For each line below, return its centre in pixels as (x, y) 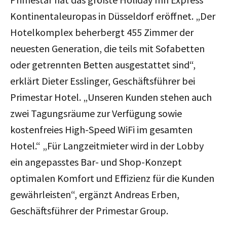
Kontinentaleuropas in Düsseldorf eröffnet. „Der (113, 16)
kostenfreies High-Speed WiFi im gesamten (101, 129)
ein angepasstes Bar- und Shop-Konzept (96, 162)
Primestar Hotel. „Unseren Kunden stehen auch (111, 97)
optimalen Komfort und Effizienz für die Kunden (112, 178)
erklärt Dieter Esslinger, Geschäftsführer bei (103, 81)
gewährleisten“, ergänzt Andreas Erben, (95, 194)
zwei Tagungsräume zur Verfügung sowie (96, 113)
